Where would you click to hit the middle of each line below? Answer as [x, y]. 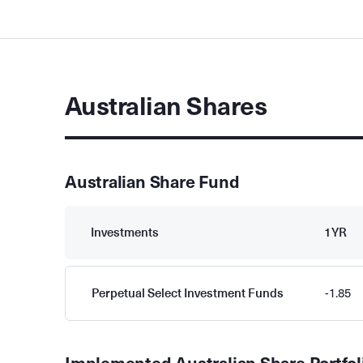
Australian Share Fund [152, 182]
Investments [125, 232]
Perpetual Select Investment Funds [188, 293]
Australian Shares [166, 107]
